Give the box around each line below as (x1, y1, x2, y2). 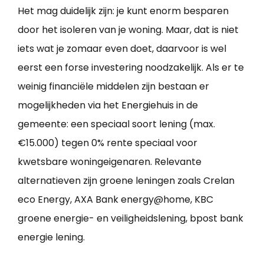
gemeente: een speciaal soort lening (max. (18, 117, 215, 131)
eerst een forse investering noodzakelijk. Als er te (18, 61, 244, 75)
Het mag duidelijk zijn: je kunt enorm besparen (18, 4, 229, 18)
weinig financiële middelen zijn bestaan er (18, 80, 209, 94)
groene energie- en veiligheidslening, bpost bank (18, 212, 243, 226)
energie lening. (18, 230, 85, 245)
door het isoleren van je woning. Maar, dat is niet (18, 23, 239, 37)
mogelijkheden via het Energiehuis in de (18, 98, 198, 113)
